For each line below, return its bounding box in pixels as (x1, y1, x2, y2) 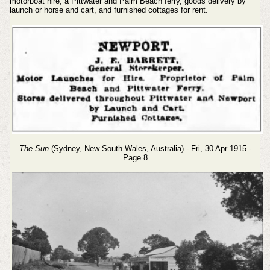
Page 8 (122, 152, 148, 162)
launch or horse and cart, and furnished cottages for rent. (9, 5, 208, 15)
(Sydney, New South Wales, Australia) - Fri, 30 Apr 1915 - (48, 143, 251, 153)
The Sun (19, 143, 49, 153)
